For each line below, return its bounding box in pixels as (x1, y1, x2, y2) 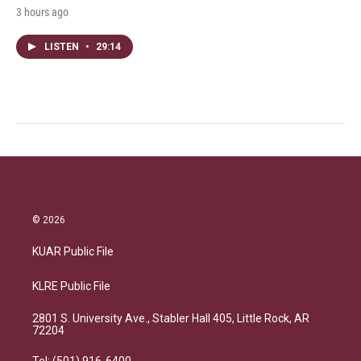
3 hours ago (16, 6, 68, 19)
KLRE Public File (32, 280, 110, 293)
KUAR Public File (32, 245, 114, 258)
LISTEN (44, 41, 81, 52)
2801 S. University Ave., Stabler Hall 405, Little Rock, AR (32, 312, 309, 325)
